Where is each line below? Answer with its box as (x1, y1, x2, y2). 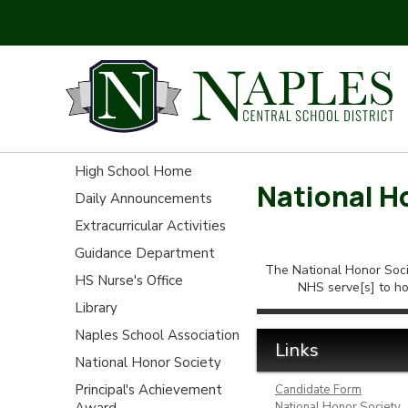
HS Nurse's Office (75, 270, 183, 290)
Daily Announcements (75, 189, 212, 208)
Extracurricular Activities (75, 216, 226, 235)
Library (75, 298, 117, 317)
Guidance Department (75, 243, 215, 262)
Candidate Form (275, 381, 362, 398)
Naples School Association (75, 325, 240, 344)
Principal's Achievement (75, 380, 222, 399)
